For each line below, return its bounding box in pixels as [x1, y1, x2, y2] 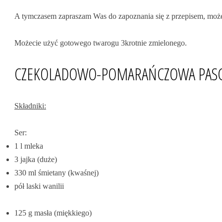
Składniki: [14, 102, 46, 110]
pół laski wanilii [14, 182, 64, 190]
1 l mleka [14, 142, 43, 150]
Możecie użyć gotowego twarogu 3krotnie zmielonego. [14, 39, 187, 47]
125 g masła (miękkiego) [14, 209, 92, 217]
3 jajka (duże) [14, 155, 57, 164]
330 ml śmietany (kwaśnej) [14, 168, 99, 177]
